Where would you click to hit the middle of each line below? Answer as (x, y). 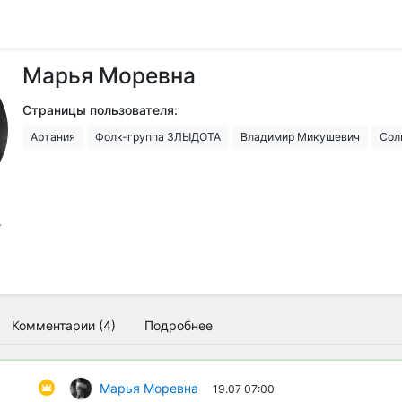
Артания (53, 137)
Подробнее (179, 325)
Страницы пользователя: (100, 110)
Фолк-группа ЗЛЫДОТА (158, 137)
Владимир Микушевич (300, 137)
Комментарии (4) (64, 325)
